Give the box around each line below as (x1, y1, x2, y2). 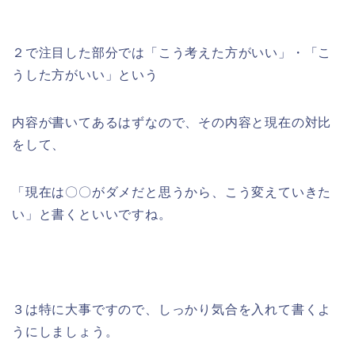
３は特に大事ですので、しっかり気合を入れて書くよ (12, 303, 332, 317)
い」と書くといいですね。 (12, 208, 172, 222)
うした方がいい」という (12, 68, 158, 82)
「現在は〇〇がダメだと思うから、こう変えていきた (12, 185, 332, 200)
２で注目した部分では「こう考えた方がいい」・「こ (12, 46, 332, 60)
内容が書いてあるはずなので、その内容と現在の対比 (12, 116, 332, 130)
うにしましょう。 (12, 325, 119, 339)
